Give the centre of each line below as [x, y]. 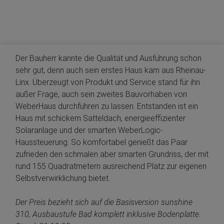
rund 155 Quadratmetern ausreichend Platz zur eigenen [111, 166]
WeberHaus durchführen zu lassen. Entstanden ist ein [107, 106]
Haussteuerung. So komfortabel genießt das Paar [101, 142]
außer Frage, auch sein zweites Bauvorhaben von [101, 94]
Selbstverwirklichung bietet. [63, 178]
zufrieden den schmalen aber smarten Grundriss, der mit [112, 154]
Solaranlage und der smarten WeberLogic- [89, 130]
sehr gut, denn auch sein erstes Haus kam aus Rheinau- [111, 70]
